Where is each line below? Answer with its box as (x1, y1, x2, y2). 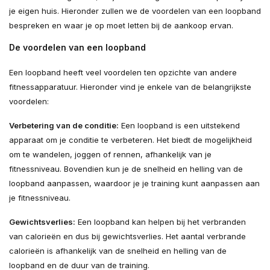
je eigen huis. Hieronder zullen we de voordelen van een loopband (9, 6, 261, 16)
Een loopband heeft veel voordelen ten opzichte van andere (9, 67, 237, 78)
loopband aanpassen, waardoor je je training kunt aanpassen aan (9, 178, 260, 189)
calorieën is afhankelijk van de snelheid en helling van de (9, 246, 227, 256)
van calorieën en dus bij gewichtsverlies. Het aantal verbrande (9, 231, 246, 242)
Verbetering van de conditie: (9, 121, 119, 131)
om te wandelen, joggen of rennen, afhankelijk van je (9, 149, 212, 160)
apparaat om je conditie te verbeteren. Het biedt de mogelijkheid (9, 135, 252, 145)
